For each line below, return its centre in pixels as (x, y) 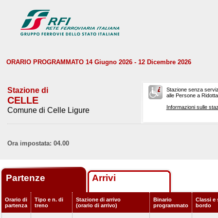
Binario (163, 200)
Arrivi (104, 178)
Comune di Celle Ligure (48, 110)
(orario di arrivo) (97, 205)
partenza (16, 205)
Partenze (27, 178)
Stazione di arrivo (98, 200)
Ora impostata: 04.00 (38, 143)
